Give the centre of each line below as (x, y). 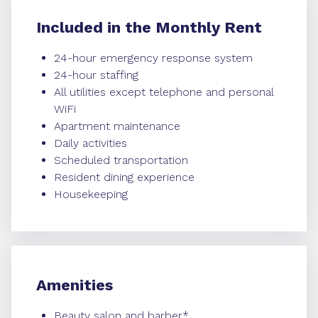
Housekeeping (91, 194)
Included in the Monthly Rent (149, 27)
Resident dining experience (124, 177)
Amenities (75, 285)
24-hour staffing (96, 75)
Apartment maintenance (117, 126)
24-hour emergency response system (153, 58)
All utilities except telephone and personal (164, 92)
